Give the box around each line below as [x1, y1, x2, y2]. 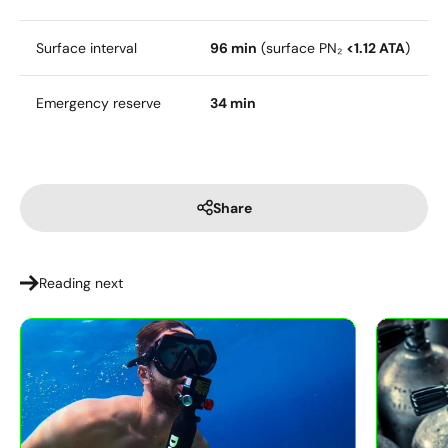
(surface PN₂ [257, 38, 346, 57]
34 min [210, 93, 256, 112]
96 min [210, 38, 257, 57]
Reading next [39, 273, 123, 292]
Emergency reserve [36, 93, 161, 112]
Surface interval [36, 38, 137, 57]
